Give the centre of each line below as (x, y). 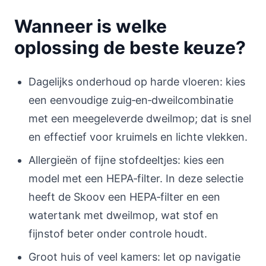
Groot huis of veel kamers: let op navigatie (134, 257)
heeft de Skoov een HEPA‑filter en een (124, 197)
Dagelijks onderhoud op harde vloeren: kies (137, 82)
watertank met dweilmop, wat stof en (123, 215)
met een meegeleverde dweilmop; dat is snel (140, 118)
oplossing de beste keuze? (130, 47)
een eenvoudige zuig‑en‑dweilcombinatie (131, 100)
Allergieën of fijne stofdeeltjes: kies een (126, 160)
